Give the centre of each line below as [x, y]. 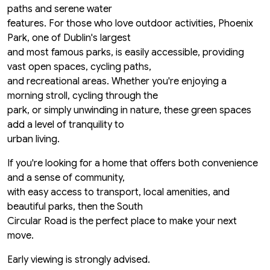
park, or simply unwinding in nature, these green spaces [129, 111]
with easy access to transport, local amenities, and [118, 193]
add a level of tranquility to [66, 125]
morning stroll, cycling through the [83, 96]
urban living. [33, 140]
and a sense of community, [66, 178]
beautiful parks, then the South [75, 207]
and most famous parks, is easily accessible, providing [126, 53]
